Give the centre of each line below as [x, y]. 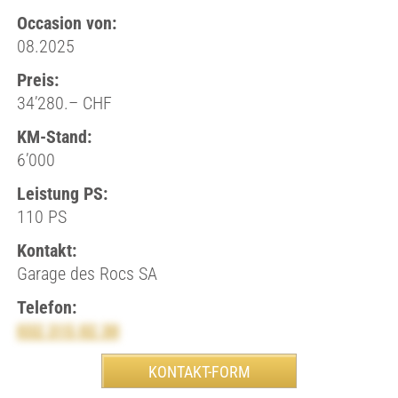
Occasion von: [66, 23]
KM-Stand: [54, 137]
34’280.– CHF [64, 103]
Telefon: [46, 307]
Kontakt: [46, 251]
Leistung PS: [62, 194]
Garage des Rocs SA [87, 274]
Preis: [37, 80]
